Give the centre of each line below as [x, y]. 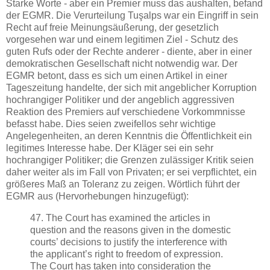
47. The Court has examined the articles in [120, 218]
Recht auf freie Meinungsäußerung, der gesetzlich [112, 28]
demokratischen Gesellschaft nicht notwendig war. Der [122, 64]
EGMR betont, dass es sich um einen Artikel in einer [117, 76]
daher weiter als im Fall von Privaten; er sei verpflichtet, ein [131, 172]
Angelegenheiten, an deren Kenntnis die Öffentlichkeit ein [129, 136]
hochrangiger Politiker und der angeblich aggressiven [120, 100]
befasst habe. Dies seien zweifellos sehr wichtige [111, 124]
